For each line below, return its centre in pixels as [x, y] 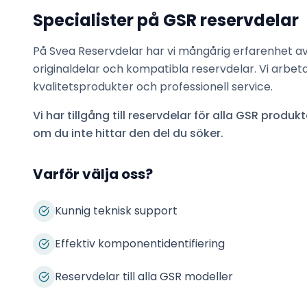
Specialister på [98, 20]
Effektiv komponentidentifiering [140, 244]
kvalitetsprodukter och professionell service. [153, 87]
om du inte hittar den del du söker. [128, 133]
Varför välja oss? [93, 174]
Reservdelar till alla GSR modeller [144, 277]
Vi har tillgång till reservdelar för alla [134, 115]
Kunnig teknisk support [116, 211]
